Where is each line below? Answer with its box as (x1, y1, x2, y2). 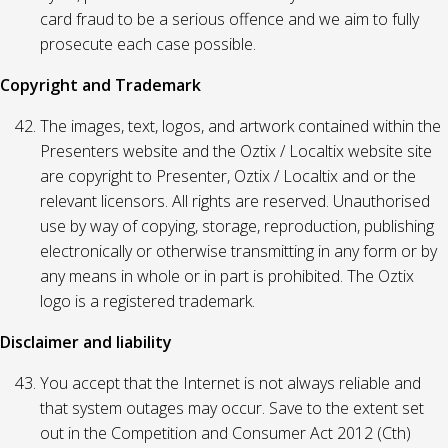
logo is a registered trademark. (40, 290, 255, 312)
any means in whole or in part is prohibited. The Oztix (40, 265, 414, 287)
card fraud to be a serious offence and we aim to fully (40, 8, 419, 30)
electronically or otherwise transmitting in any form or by (40, 240, 437, 262)
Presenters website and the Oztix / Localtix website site (40, 140, 432, 162)
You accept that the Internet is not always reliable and (40, 372, 421, 394)
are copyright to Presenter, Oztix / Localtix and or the (40, 165, 416, 187)
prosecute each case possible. (40, 33, 256, 55)
